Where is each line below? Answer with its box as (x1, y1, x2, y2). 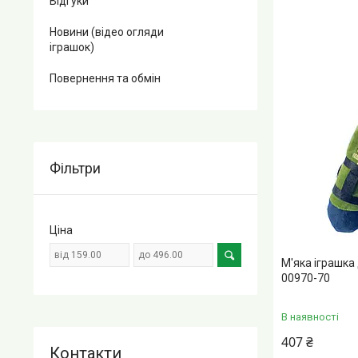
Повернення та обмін (50, 72, 161, 85)
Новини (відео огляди (50, 26, 164, 38)
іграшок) (50, 41, 94, 54)
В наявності (281, 310, 339, 323)
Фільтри (50, 160, 101, 177)
